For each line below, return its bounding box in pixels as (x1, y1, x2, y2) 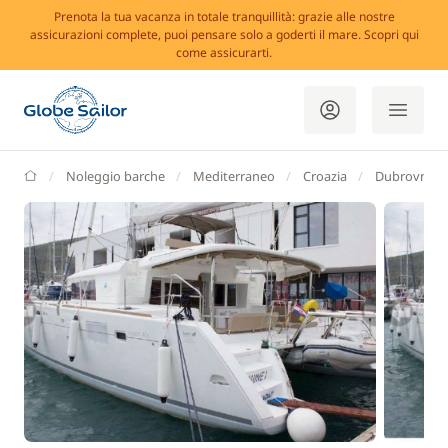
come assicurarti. (176, 44, 272, 61)
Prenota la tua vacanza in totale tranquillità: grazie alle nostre (53, 8, 395, 25)
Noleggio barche (66, 167, 165, 185)
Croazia (303, 167, 347, 185)
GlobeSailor (36, 166, 104, 184)
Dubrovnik (375, 167, 438, 185)
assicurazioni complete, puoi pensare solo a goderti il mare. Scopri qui (29, 26, 419, 43)
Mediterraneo (193, 167, 275, 185)
